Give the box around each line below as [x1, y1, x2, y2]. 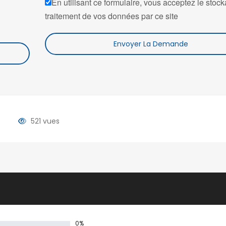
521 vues [28, 116, 60, 126]
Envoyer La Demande [114, 38, 188, 49]
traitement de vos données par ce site [45, 10, 178, 22]
